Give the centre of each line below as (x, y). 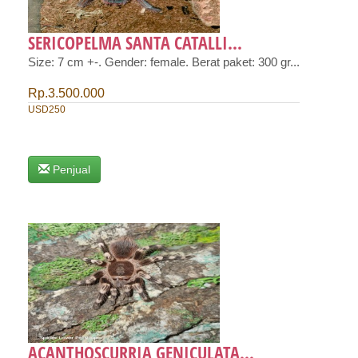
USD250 (47, 109)
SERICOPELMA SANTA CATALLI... (135, 42)
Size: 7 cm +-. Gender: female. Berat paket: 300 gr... (164, 62)
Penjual (72, 169)
